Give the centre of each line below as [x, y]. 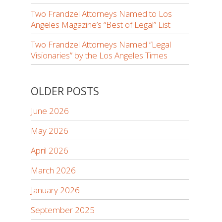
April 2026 [50, 150]
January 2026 [55, 190]
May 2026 [50, 131]
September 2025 [63, 210]
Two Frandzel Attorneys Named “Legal [101, 44]
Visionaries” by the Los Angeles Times [99, 55]
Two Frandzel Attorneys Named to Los [102, 14]
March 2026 [54, 170]
